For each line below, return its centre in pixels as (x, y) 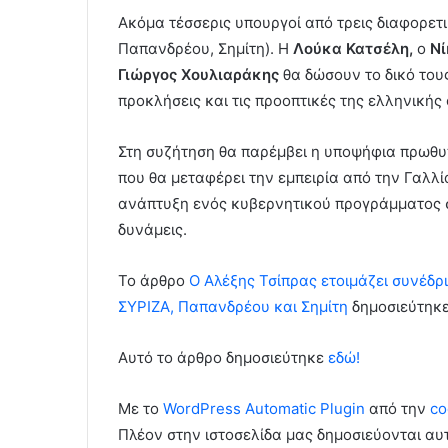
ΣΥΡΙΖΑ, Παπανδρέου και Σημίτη (233, 307)
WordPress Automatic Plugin (264, 409)
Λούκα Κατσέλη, (355, 49)
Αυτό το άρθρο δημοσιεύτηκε (223, 358)
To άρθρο (153, 281)
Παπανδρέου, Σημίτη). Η (205, 49)
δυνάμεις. (152, 230)
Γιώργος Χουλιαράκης (198, 75)
